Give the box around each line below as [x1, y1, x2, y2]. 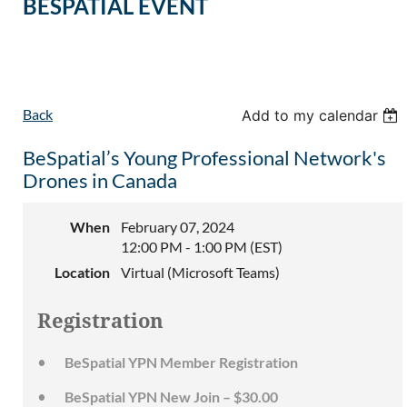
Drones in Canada [23, 168, 177, 194]
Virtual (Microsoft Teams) [121, 263, 280, 282]
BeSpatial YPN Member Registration [65, 353, 298, 372]
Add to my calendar [242, 106, 379, 125]
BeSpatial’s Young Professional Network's [23, 145, 386, 171]
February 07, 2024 [121, 218, 234, 236]
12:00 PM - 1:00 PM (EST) [121, 238, 283, 256]
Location [55, 263, 110, 282]
